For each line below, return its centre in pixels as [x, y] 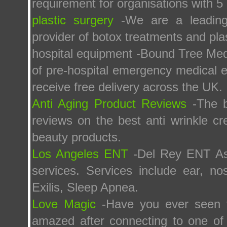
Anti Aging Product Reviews [109, 104]
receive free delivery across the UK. [127, 87]
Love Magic [64, 204]
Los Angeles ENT [80, 154]
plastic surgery [73, 20]
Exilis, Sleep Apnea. [85, 187]
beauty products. [77, 137]
